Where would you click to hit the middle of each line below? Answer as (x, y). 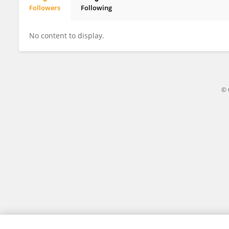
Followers (45, 8)
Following (96, 8)
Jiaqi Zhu (51, 16)
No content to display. (67, 36)
